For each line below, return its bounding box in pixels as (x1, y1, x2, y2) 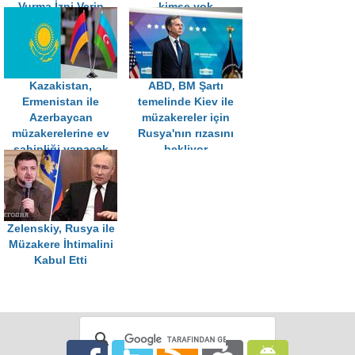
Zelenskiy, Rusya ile (6, 223, 115, 235)
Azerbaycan (29, 112, 93, 124)
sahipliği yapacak (13, 143, 109, 156)
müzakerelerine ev (12, 128, 109, 140)
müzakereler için (142, 112, 230, 124)
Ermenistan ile (22, 96, 99, 109)
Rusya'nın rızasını (138, 128, 234, 140)
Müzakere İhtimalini (8, 239, 113, 251)
